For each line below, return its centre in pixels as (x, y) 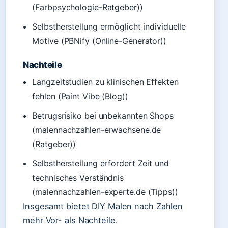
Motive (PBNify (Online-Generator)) (99, 41)
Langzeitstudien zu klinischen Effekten (105, 82)
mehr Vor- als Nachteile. (70, 220)
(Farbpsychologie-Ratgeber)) (88, 7)
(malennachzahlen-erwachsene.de (97, 130)
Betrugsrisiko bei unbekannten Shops (103, 116)
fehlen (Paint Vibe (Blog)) (80, 96)
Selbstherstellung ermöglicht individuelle (109, 26)
